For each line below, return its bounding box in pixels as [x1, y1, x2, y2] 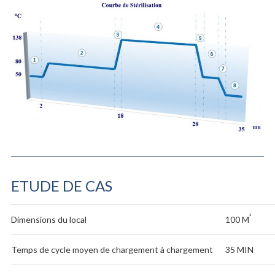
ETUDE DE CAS [11, 176, 112, 195]
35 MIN [225, 244, 254, 255]
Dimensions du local [11, 214, 87, 225]
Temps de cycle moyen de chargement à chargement [11, 244, 213, 255]
